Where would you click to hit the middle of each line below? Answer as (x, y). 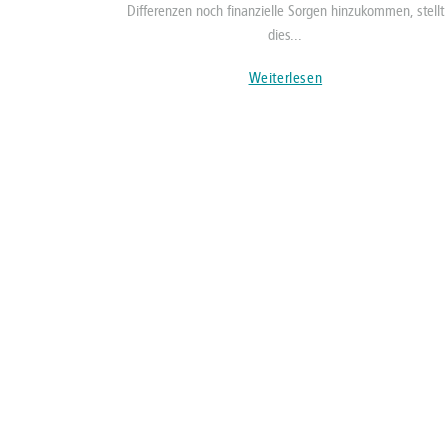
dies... (285, 35)
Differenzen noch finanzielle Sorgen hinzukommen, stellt (285, 11)
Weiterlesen (285, 78)
